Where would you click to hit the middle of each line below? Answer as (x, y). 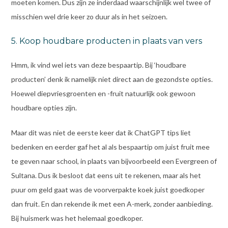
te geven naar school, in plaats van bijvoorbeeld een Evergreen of (114, 161)
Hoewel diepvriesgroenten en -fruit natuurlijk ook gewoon (103, 94)
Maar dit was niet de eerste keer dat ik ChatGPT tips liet (101, 133)
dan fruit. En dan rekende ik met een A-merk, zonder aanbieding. (112, 204)
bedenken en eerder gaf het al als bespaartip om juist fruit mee (110, 147)
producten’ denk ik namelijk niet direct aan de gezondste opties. (112, 79)
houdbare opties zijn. (44, 108)
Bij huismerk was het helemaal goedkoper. (77, 218)
